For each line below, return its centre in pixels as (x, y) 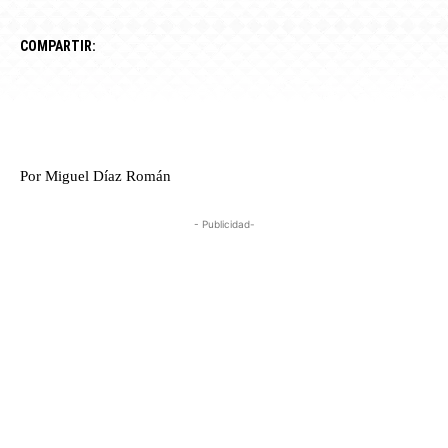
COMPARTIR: (58, 46)
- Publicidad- (224, 224)
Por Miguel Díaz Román (95, 176)
